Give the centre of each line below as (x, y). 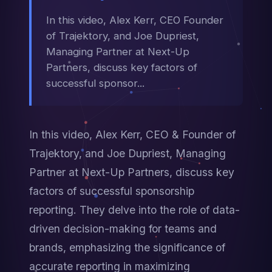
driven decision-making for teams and (123, 229)
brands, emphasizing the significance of (127, 247)
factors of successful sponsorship (112, 191)
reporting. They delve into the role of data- (134, 210)
